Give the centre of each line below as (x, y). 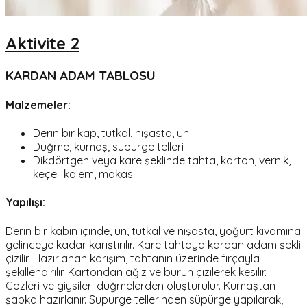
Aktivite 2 (42, 43)
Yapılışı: (25, 202)
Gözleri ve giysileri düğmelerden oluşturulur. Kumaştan (140, 285)
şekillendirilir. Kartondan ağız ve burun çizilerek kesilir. (136, 272)
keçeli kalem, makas (83, 174)
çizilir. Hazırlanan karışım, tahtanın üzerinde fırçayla (133, 258)
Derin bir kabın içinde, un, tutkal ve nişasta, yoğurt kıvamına (153, 231)
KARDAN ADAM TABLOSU (81, 75)
